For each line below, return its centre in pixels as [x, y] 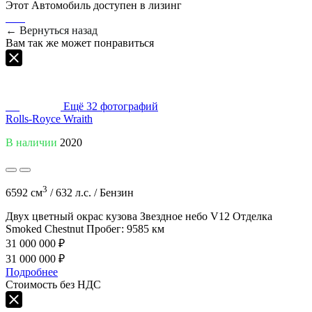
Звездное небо [174, 216]
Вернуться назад [57, 30]
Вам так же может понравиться [80, 42]
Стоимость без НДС [53, 284]
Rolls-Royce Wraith [49, 118]
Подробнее [32, 272]
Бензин [117, 192]
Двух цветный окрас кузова [71, 216]
